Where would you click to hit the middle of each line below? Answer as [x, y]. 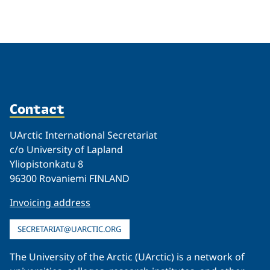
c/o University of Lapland [66, 149]
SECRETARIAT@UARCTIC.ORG [70, 229]
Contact [37, 108]
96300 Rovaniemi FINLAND [70, 178]
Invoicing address [50, 202]
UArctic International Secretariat [83, 135]
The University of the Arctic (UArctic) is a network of [127, 256]
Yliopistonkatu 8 [46, 164]
